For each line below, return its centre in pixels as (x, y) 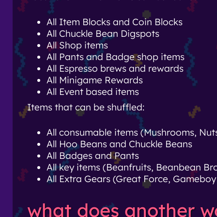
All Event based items (93, 91)
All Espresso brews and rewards (115, 68)
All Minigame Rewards (95, 80)
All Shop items (77, 45)
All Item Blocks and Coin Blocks (115, 22)
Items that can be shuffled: (86, 107)
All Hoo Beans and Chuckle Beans (119, 144)
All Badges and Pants (93, 156)
